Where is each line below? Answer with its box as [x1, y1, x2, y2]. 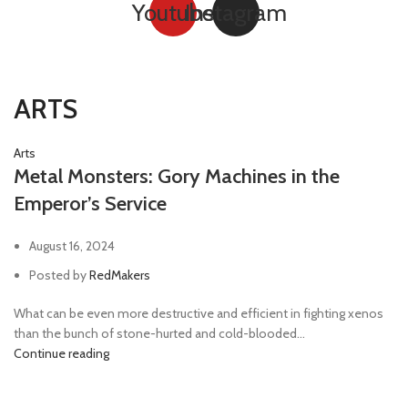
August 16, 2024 [29, 238, 115, 255]
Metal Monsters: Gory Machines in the [14, 164, 340, 189]
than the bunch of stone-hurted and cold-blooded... [14, 325, 305, 342]
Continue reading [14, 345, 109, 362]
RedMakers [89, 267, 150, 284]
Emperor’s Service [14, 191, 167, 217]
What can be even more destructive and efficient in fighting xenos [14, 305, 383, 322]
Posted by [29, 267, 89, 284]
